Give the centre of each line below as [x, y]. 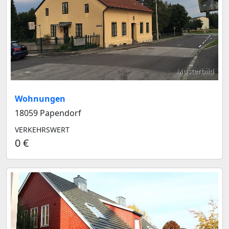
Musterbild [195, 71]
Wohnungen [40, 99]
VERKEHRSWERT [42, 130]
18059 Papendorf [48, 113]
